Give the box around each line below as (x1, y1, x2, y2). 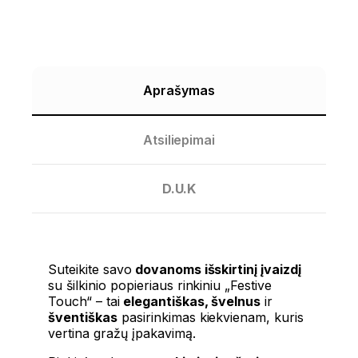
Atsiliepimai (142, 131, 216, 148)
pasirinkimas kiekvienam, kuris (117, 308, 304, 325)
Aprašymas (143, 82, 215, 98)
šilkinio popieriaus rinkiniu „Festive (66, 276, 272, 293)
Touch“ (48, 292, 92, 309)
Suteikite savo (48, 261, 132, 277)
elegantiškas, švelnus (119, 292, 261, 309)
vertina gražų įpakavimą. (48, 324, 196, 341)
